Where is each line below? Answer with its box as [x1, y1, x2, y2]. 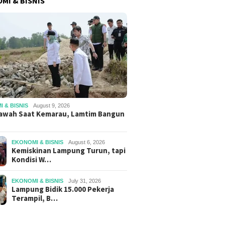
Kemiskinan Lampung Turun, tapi [12, 145, 126, 155]
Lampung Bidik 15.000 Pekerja [12, 184, 115, 194]
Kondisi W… [12, 154, 52, 164]
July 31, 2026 [68, 177, 101, 184]
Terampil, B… [12, 193, 58, 203]
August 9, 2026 [33, 102, 70, 108]
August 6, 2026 [68, 139, 105, 145]
